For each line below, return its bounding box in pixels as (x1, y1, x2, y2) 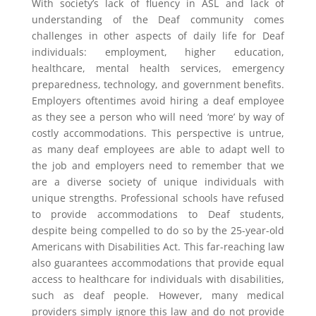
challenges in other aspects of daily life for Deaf (31, 29, 285, 42)
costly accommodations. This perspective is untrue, (31, 126, 285, 140)
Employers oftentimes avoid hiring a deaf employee (31, 94, 285, 107)
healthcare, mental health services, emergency (31, 61, 285, 75)
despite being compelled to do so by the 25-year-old (31, 224, 285, 237)
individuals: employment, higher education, (31, 45, 285, 59)
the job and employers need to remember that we (31, 159, 285, 172)
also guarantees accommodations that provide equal (31, 256, 285, 269)
